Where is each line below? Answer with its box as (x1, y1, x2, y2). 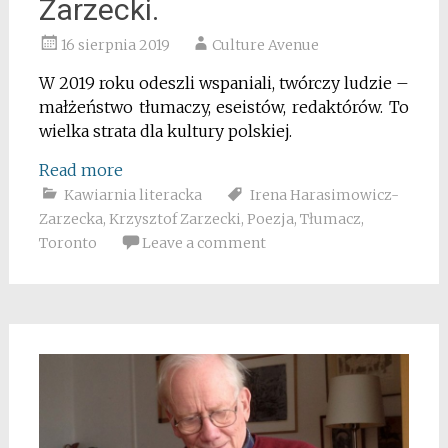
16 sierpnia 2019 (60, 35, 170, 54)
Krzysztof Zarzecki (108, 209, 241, 228)
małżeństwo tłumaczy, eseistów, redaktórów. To (38, 96, 410, 117)
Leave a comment (141, 233, 266, 252)
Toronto (38, 233, 97, 252)
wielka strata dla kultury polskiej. (38, 120, 292, 141)
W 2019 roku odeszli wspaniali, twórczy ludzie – (38, 72, 410, 93)
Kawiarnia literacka (63, 185, 202, 204)
